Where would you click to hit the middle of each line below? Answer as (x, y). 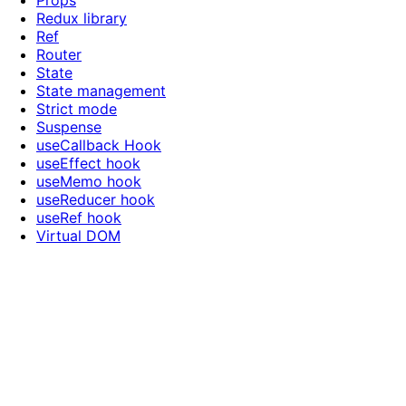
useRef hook (79, 218)
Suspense (69, 127)
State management (101, 91)
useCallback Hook (99, 145)
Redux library (82, 19)
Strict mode (77, 109)
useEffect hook (88, 164)
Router (59, 55)
